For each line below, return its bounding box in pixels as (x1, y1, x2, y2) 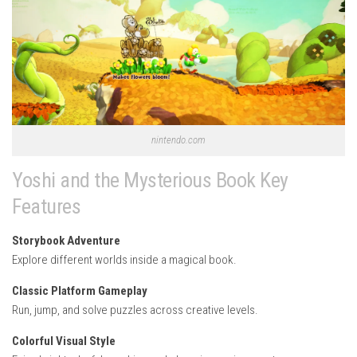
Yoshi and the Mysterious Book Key (12, 167, 288, 192)
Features (12, 194, 80, 218)
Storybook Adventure (12, 233, 120, 248)
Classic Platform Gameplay (12, 283, 147, 298)
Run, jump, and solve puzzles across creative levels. (12, 302, 258, 317)
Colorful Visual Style (12, 333, 116, 348)
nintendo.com (151, 133, 206, 146)
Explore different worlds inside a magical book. (12, 252, 237, 267)
